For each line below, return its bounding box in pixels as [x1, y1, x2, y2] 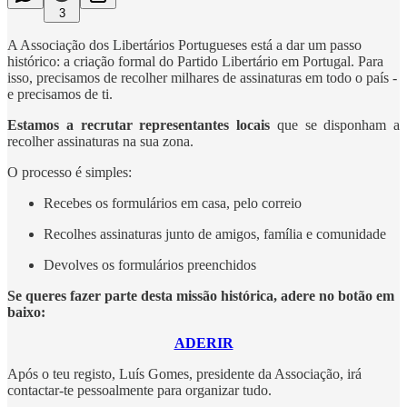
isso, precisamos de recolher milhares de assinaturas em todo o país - [7, 69, 397, 85]
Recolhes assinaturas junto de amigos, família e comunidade [44, 225, 386, 242]
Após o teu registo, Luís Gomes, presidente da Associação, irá [7, 365, 362, 382]
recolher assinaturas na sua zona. [7, 133, 194, 149]
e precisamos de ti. [7, 85, 113, 102]
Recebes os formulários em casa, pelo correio [44, 194, 302, 211]
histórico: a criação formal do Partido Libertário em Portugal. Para [7, 53, 383, 69]
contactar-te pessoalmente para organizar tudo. [7, 382, 272, 398]
